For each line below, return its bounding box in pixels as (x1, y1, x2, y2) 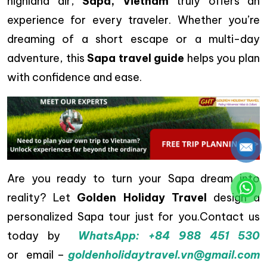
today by (7, 229, 79, 243)
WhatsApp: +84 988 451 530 (78, 229, 260, 243)
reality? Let (7, 191, 77, 205)
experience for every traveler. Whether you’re (7, 13, 260, 27)
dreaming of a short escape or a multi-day (7, 32, 260, 46)
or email (7, 248, 54, 262)
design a (206, 191, 260, 205)
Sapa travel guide (87, 51, 185, 66)
